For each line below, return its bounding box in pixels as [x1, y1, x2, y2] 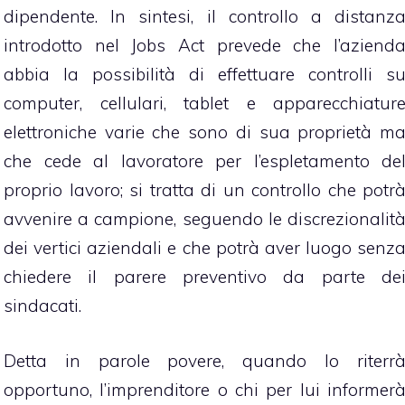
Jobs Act [131, 34, 205, 57]
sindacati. [4, 295, 81, 317]
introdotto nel [4, 34, 132, 57]
